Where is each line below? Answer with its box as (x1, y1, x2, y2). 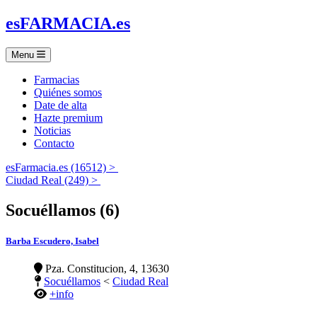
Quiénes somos (34, 86, 102, 98)
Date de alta (34, 98, 87, 111)
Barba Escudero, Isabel (6, 235, 99, 246)
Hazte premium (34, 111, 103, 124)
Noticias (34, 124, 71, 137)
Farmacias (34, 73, 79, 86)
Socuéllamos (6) (6, 200, 120, 219)
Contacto (34, 137, 74, 149)
